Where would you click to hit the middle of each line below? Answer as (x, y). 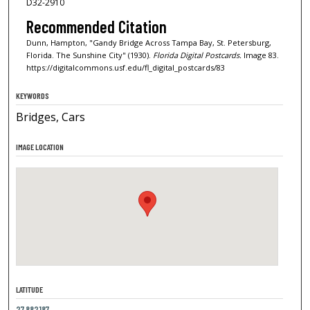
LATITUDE (30, 289)
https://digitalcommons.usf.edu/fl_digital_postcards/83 (125, 68)
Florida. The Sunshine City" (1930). (89, 55)
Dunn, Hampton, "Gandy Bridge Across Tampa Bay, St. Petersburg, (148, 43)
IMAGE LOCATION (40, 147)
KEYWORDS (33, 95)
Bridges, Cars (51, 117)
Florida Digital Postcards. (197, 55)
